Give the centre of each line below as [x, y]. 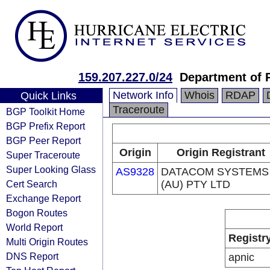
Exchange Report [43, 198]
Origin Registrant [221, 152]
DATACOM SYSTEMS [215, 172]
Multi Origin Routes [47, 242]
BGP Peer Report [43, 140]
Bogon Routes [37, 213]
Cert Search [32, 184]
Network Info [143, 95]
